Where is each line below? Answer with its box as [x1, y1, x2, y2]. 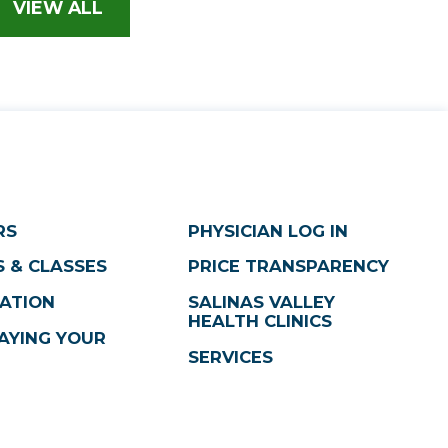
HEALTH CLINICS [187, 310, 332, 331]
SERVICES [187, 346, 273, 367]
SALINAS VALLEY [187, 291, 335, 312]
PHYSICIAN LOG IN [187, 220, 348, 241]
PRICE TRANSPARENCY [187, 256, 389, 277]
